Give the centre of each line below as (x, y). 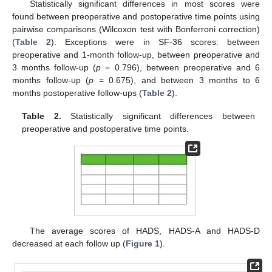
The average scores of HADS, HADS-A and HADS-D (144, 231)
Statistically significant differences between (158, 116)
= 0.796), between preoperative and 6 (181, 68)
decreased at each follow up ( (69, 244)
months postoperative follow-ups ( (77, 93)
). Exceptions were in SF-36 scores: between (156, 42)
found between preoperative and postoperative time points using (136, 17)
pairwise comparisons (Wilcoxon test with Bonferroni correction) (136, 29)
